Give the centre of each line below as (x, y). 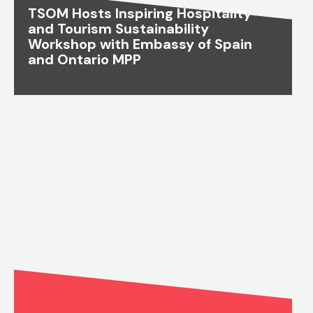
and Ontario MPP (85, 60)
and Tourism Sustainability (118, 29)
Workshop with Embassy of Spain (140, 44)
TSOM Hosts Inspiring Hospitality (140, 14)
